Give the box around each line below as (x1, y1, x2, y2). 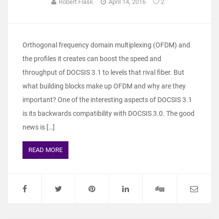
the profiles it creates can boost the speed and (22, 55, 161, 63)
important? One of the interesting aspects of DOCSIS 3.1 (22, 96, 192, 104)
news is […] (22, 123, 55, 131)
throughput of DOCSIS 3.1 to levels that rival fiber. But (22, 68, 184, 77)
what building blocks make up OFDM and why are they (22, 82, 186, 90)
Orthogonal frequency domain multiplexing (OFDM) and (22, 41, 190, 49)
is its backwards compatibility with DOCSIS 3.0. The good (22, 109, 195, 118)
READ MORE (28, 146, 63, 154)
